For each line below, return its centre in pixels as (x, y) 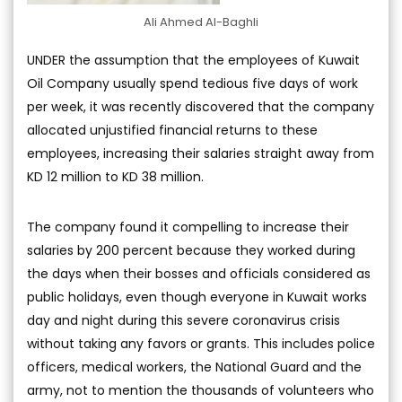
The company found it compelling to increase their (188, 227)
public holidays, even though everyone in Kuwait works (197, 297)
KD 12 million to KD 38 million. (115, 176)
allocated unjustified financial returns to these (172, 130)
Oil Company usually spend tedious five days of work (192, 83)
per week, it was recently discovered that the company (201, 106)
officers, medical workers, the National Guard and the (194, 367)
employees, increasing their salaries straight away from (201, 153)
